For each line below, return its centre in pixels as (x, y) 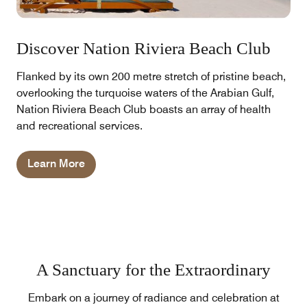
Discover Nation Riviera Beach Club (144, 48)
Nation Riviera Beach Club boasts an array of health (144, 109)
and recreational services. (79, 125)
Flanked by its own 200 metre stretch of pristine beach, (151, 76)
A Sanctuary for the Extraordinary (153, 269)
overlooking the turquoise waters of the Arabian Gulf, (145, 93)
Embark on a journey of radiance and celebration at (153, 297)
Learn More (56, 163)
